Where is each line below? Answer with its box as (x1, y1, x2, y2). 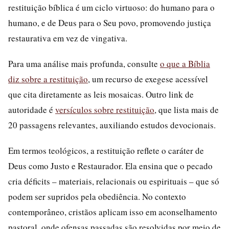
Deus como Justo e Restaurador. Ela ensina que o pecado (8, 160, 213, 172)
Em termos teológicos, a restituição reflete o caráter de (8, 145, 204, 156)
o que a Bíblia (160, 58, 210, 70)
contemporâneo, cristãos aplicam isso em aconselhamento (8, 206, 217, 218)
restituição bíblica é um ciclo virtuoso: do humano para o (8, 2, 215, 13)
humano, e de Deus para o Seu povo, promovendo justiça (8, 17, 211, 29)
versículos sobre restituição (55, 104, 154, 116)
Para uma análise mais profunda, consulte (8, 58, 160, 70)
